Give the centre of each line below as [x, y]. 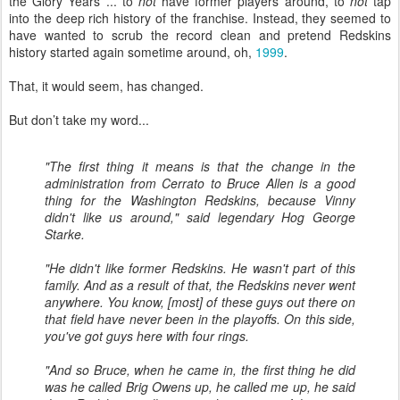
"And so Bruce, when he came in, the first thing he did [200, 370]
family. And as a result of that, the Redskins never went [200, 285]
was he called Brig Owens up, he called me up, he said [200, 387]
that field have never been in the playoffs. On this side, [200, 319]
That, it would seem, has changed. [106, 86]
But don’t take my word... [79, 120]
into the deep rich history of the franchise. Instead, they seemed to [200, 18]
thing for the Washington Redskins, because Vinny [200, 200]
